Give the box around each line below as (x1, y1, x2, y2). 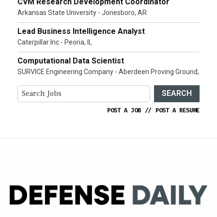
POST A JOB (107, 106, 141, 114)
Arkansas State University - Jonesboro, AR (17, 8, 147, 16)
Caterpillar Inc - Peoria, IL (17, 38, 92, 46)
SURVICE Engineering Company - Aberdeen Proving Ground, (17, 67, 199, 76)
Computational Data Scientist (17, 56, 124, 65)
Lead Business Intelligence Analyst (17, 26, 145, 36)
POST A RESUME (155, 106, 200, 114)
